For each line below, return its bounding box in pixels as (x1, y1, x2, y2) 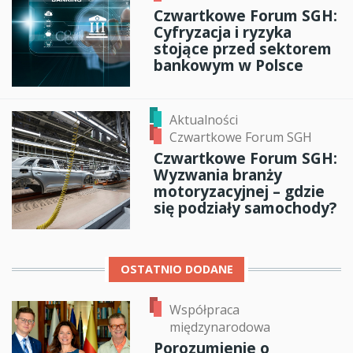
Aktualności (169, 110, 238, 128)
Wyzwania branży (154, 163, 282, 185)
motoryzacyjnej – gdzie (154, 180, 325, 202)
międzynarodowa (169, 318, 270, 336)
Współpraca (169, 301, 240, 319)
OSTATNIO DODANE (120, 262, 233, 277)
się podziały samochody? (154, 196, 336, 218)
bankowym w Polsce (154, 54, 303, 76)
